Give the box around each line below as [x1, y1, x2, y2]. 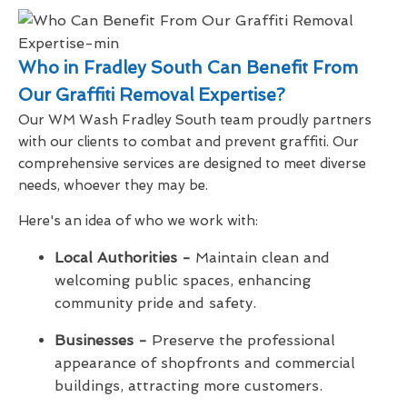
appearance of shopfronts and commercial [55, 353, 355, 372]
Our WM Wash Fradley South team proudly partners [18, 111, 372, 128]
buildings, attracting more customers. [55, 376, 323, 394]
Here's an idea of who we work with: [18, 212, 258, 229]
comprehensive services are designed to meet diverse [18, 154, 366, 172]
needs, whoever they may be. [18, 176, 208, 194]
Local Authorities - [55, 248, 191, 266]
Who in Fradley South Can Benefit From [18, 56, 358, 78]
